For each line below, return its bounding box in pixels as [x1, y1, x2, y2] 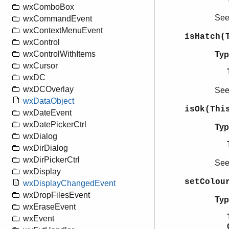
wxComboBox [23, 3, 74, 12]
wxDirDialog [23, 144, 68, 153]
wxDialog [23, 132, 57, 141]
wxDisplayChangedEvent [23, 179, 116, 188]
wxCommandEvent [23, 14, 92, 24]
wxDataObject [23, 97, 74, 106]
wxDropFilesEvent [23, 191, 90, 200]
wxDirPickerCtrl [23, 155, 80, 165]
